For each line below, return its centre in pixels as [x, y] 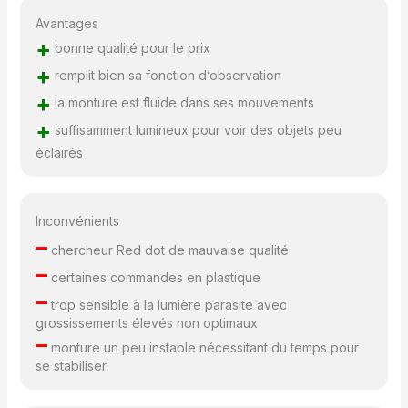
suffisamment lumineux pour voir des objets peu [197, 130]
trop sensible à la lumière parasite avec [168, 305]
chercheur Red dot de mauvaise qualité [168, 250]
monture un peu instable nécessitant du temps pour [204, 348]
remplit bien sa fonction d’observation [167, 76]
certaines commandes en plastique [154, 278]
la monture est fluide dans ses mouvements [183, 103]
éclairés [60, 153]
